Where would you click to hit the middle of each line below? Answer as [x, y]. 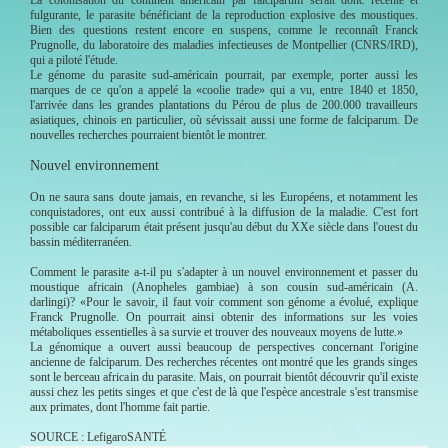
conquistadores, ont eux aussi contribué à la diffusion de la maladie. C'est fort [224, 211]
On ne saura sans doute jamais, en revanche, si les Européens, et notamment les [224, 196]
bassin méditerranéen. [81, 241]
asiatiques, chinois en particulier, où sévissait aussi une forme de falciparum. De [224, 119]
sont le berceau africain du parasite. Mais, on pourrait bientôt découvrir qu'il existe [224, 376]
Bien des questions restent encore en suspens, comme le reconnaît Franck [224, 29]
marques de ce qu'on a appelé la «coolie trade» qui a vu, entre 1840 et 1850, [224, 89]
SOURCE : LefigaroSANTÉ [99, 436]
